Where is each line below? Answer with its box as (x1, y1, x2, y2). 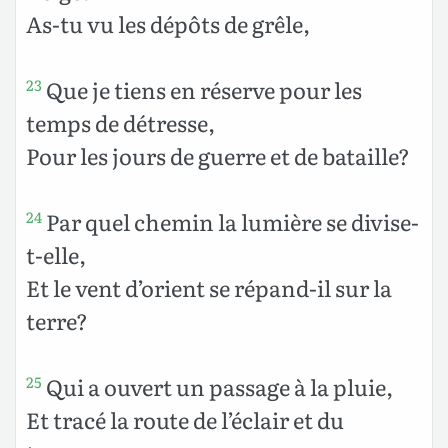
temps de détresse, (26, 105, 215, 139)
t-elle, (26, 237, 86, 271)
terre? (26, 303, 88, 337)
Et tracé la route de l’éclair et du (26, 402, 344, 436)
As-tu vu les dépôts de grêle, (26, 6, 310, 40)
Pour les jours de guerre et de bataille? (26, 138, 410, 172)
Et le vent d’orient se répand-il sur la (26, 270, 392, 304)
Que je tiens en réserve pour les (42, 72, 362, 106)
